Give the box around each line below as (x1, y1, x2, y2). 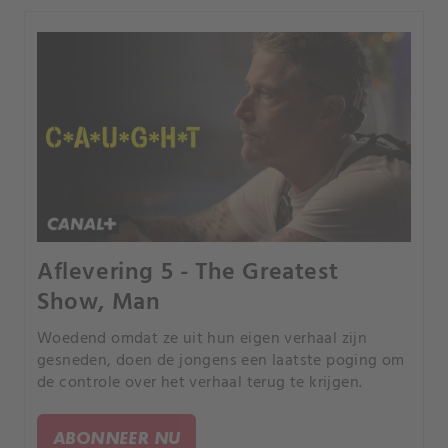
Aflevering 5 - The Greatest (37, 253, 339, 292)
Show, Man (37, 283, 161, 322)
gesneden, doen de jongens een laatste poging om (37, 347, 405, 374)
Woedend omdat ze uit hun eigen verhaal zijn (37, 325, 368, 352)
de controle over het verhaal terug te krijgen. (37, 369, 363, 396)
